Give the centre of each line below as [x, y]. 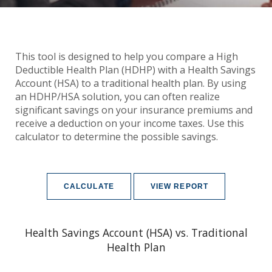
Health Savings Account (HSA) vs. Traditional [136, 232]
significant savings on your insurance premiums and [134, 110]
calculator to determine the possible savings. [117, 136]
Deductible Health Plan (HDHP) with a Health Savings [135, 70]
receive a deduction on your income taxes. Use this [130, 123]
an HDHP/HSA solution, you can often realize [117, 96]
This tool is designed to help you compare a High [127, 56]
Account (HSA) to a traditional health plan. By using [131, 83]
